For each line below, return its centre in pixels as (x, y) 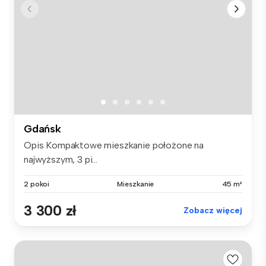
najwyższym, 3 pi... (61, 160)
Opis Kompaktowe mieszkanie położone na (114, 145)
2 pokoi (37, 184)
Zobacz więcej (213, 211)
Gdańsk (42, 129)
